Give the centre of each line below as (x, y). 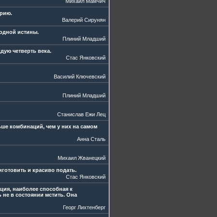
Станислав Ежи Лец (81, 114)
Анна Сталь (91, 139)
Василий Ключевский (80, 77)
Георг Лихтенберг (84, 207)
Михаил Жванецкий (82, 158)
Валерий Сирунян (84, 20)
